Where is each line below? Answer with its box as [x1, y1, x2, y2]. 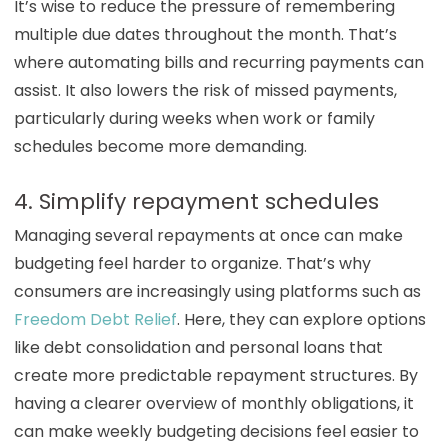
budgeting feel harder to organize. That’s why [13, 251, 371, 275]
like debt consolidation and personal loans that [13, 335, 383, 359]
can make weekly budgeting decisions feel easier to [13, 419, 419, 443]
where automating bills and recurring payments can [13, 50, 424, 74]
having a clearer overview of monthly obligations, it [13, 391, 414, 415]
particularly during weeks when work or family [13, 106, 375, 130]
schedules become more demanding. [13, 134, 307, 158]
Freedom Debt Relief [13, 307, 177, 331]
